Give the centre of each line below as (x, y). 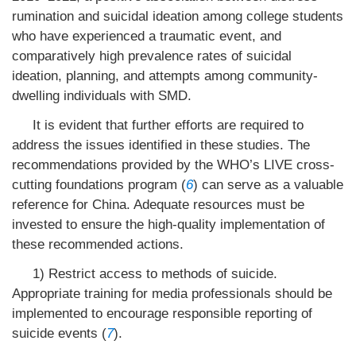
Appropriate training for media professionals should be (172, 294)
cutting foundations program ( (99, 185)
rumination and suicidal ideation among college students (178, 16)
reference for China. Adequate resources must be (158, 205)
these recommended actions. (98, 244)
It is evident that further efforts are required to (168, 125)
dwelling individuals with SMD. (102, 96)
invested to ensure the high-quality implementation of (168, 224)
